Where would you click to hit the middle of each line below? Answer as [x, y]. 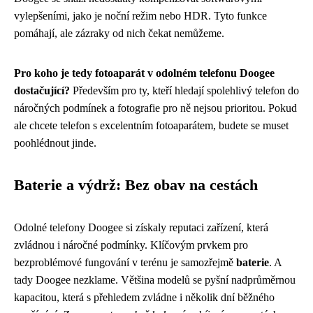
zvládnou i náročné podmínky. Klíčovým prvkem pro [131, 245]
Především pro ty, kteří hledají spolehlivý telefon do [184, 90]
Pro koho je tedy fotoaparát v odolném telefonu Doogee [144, 73]
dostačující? [42, 90]
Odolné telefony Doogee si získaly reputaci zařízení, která [141, 227]
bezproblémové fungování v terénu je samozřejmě [125, 262]
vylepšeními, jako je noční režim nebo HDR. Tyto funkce [140, 16]
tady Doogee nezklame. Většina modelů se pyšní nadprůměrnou [155, 280]
